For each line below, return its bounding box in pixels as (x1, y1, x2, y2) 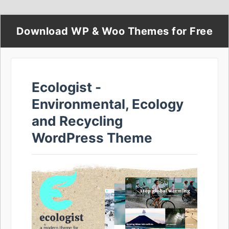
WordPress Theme (32, 130, 152, 146)
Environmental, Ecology (32, 96, 184, 112)
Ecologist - (32, 79, 101, 95)
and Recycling (32, 113, 123, 129)
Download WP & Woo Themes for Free (16, 25, 213, 37)
